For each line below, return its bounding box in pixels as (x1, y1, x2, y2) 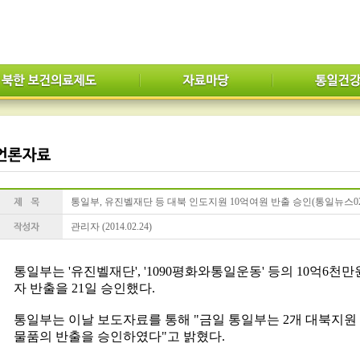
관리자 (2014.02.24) (71, 221, 152, 232)
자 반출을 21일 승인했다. (14, 281, 155, 295)
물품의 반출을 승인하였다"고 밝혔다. (14, 329, 225, 343)
